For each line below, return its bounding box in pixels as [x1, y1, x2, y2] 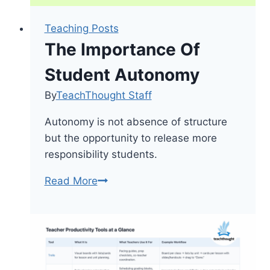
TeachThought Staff [55, 89, 152, 101]
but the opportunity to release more [44, 131, 217, 144]
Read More [44, 174, 98, 187]
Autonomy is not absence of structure [44, 115, 227, 128]
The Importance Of [44, 39, 200, 60]
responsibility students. [44, 148, 157, 160]
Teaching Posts [44, 22, 119, 34]
